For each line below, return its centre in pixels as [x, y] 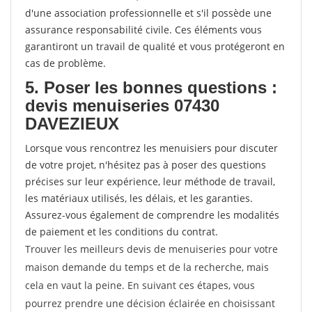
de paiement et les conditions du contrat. [122, 232]
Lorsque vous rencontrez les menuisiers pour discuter [151, 148]
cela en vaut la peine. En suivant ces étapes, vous [140, 285]
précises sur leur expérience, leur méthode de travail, [150, 181]
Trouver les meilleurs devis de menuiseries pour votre [151, 249]
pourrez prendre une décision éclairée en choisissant [150, 303]
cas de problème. [65, 63]
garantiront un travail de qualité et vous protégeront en [155, 46]
